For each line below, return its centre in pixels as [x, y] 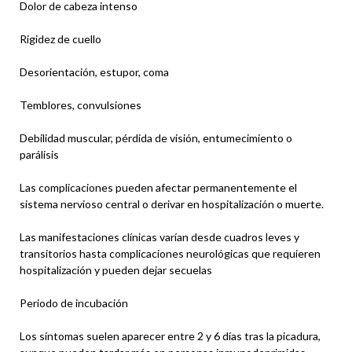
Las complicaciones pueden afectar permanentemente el [158, 187]
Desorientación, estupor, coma [94, 71]
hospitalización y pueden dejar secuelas [116, 269]
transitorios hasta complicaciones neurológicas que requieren [170, 253]
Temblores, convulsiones [81, 104]
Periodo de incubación [74, 302]
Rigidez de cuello [60, 38]
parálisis [39, 154]
